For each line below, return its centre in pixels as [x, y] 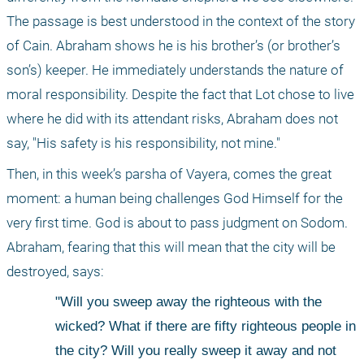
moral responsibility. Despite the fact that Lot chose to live [180, 95]
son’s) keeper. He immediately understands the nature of [175, 70]
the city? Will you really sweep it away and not [196, 351]
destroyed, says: [55, 272]
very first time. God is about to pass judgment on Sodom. [177, 223]
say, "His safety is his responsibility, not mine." [143, 143]
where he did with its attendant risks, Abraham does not [172, 119]
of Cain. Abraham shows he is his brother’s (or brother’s [173, 46]
